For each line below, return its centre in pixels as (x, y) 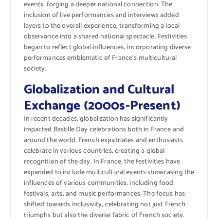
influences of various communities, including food (99, 183)
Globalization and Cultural (99, 90)
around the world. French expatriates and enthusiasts (103, 140)
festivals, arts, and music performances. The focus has (104, 194)
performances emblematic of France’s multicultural (100, 58)
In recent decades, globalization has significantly (96, 119)
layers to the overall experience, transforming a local (102, 26)
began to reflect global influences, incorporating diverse (107, 48)
